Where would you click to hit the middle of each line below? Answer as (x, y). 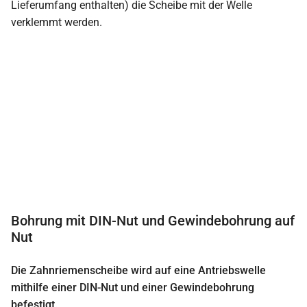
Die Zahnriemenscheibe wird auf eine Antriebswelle (138, 271)
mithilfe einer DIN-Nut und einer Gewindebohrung (133, 288)
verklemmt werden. (57, 23)
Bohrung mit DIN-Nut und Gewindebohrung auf (153, 221)
